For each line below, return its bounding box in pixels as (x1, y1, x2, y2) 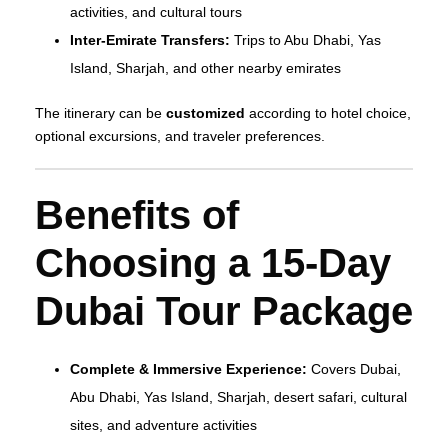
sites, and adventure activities (70, 417, 257, 434)
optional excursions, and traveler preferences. (35, 128, 325, 145)
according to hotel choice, (245, 105, 411, 122)
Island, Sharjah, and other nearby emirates (70, 60, 341, 77)
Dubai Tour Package (35, 289, 413, 334)
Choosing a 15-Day (35, 241, 391, 286)
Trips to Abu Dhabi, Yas (230, 32, 381, 49)
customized (166, 105, 245, 122)
